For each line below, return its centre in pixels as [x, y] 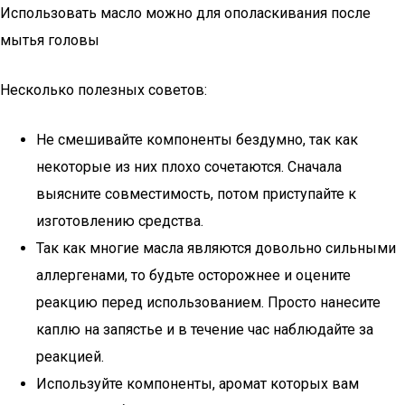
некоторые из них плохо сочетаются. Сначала [189, 167]
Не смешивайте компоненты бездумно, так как [197, 140]
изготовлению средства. [120, 221]
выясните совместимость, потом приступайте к [196, 194]
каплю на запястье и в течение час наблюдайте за [205, 330]
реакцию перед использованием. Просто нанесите [208, 302]
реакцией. [70, 357]
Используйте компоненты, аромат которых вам [198, 384]
